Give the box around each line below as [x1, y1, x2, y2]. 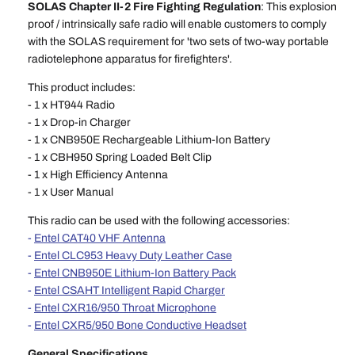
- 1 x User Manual [28, 185, 113, 198]
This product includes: [28, 81, 136, 94]
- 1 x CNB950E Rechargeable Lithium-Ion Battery [28, 133, 270, 146]
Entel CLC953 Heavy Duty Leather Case [34, 249, 232, 261]
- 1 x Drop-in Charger [28, 116, 131, 128]
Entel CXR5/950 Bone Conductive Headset [34, 319, 246, 331]
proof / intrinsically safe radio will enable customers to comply [28, 17, 326, 30]
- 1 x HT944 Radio [28, 98, 115, 111]
